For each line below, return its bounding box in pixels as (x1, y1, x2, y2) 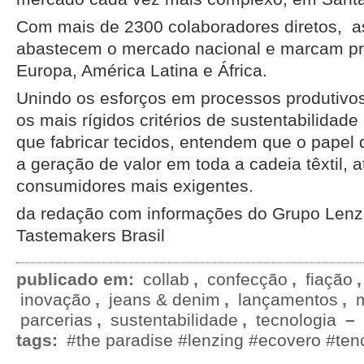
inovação (20, 290, 91, 309)
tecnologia (256, 310, 336, 329)
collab (143, 270, 189, 288)
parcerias (20, 310, 93, 329)
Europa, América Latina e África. (16, 61, 267, 80)
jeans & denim (109, 290, 220, 309)
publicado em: (16, 270, 139, 288)
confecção (207, 270, 288, 288)
